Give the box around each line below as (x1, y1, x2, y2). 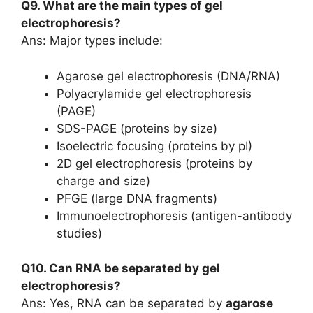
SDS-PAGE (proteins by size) (57, 121, 217, 136)
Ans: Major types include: (21, 34, 163, 48)
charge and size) (57, 173, 150, 188)
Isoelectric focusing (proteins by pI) (57, 138, 252, 153)
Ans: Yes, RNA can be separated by (21, 296, 226, 310)
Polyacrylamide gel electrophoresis (57, 86, 252, 101)
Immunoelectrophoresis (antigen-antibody (57, 208, 292, 223)
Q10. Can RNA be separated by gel (21, 261, 220, 275)
